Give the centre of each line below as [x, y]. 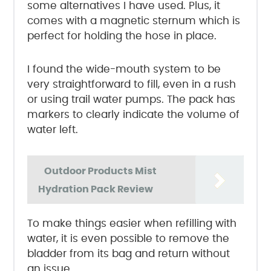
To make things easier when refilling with [132, 224]
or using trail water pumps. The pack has [131, 100]
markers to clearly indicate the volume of [133, 115]
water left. [52, 130]
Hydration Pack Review [95, 190]
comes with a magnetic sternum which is [133, 21]
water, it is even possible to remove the [128, 239]
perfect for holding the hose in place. [122, 36]
